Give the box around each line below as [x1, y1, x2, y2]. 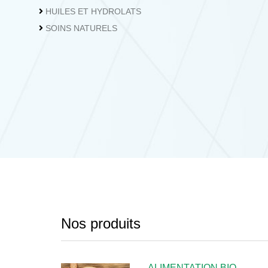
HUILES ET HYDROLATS [45, 7, 141, 16]
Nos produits [61, 215, 141, 232]
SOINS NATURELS [45, 23, 117, 33]
